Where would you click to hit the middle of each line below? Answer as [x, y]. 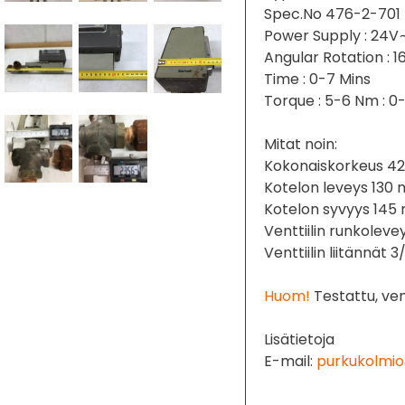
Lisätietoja [300, 339]
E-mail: [291, 361]
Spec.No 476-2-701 [333, 14]
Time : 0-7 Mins [318, 79]
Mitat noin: [301, 144]
